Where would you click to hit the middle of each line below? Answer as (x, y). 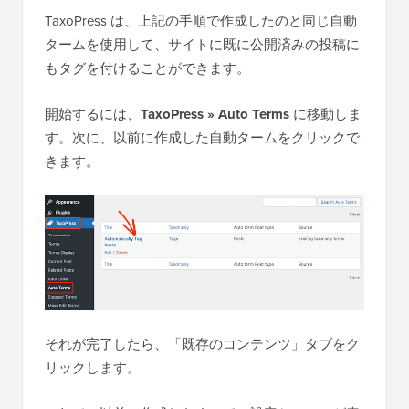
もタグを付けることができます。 (147, 68)
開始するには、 (93, 113)
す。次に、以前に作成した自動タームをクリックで (202, 137)
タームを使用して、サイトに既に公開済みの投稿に (202, 44)
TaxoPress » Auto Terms (215, 114)
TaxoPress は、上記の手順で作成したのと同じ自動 (201, 20)
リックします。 (93, 367)
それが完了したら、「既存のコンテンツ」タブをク (202, 343)
